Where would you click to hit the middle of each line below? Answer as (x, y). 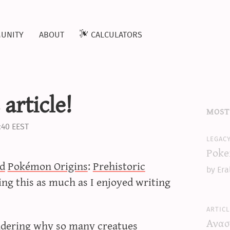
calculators (117, 33)
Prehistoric (119, 166)
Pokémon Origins (47, 166)
